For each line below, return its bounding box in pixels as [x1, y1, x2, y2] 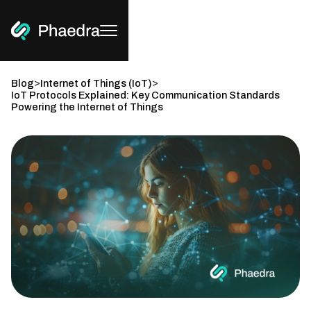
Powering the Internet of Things [11, 101, 163, 112]
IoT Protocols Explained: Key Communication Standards [11, 90, 280, 101]
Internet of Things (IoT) [40, 78, 152, 89]
